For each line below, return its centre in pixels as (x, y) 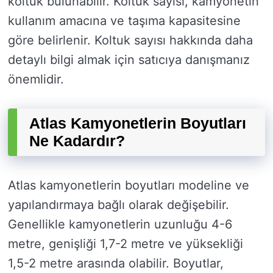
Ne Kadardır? (77, 141)
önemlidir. (36, 80)
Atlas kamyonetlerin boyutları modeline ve (129, 186)
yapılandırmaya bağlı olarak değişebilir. (119, 205)
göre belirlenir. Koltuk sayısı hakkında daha (130, 41)
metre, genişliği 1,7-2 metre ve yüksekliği (126, 244)
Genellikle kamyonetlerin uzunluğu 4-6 (120, 225)
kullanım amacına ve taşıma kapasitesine (124, 21)
